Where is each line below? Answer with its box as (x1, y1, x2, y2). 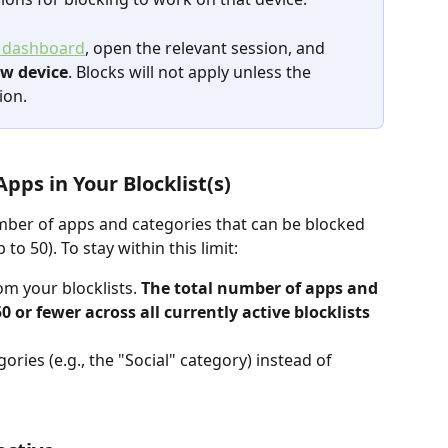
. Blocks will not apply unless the (68, 60, 315, 83)
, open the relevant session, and (85, 36, 329, 59)
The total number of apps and (141, 276, 382, 299)
